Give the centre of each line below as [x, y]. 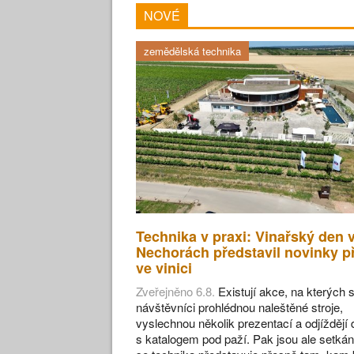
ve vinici [164, 267]
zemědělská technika [192, 51]
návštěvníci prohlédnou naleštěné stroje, [239, 307]
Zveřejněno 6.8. [175, 291]
